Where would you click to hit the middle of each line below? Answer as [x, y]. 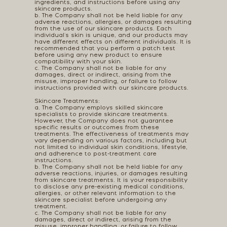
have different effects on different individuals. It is [112, 42]
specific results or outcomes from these [97, 128]
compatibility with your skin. [78, 62]
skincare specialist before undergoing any [100, 200]
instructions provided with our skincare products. [111, 88]
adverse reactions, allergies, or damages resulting [113, 22]
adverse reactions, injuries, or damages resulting [111, 174]
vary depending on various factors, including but [110, 141]
